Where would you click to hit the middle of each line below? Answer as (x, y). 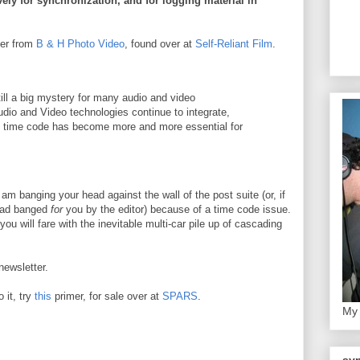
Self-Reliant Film (234, 44)
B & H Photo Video (80, 44)
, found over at (160, 44)
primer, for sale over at (107, 296)
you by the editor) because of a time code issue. (177, 209)
